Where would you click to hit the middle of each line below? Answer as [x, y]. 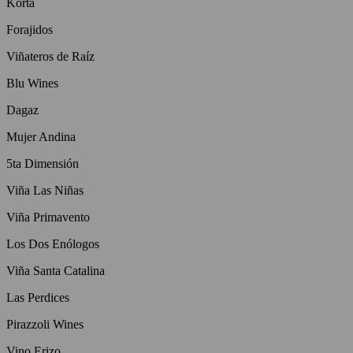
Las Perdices [38, 297]
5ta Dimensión [43, 163]
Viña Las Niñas [45, 190]
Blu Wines [32, 83]
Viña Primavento [48, 217]
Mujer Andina [41, 136]
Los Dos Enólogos [53, 243]
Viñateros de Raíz [50, 56]
